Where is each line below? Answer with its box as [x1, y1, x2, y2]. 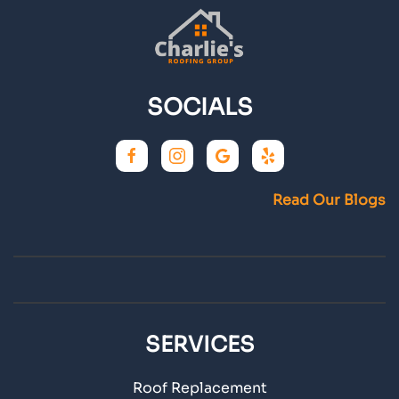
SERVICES [144, 331, 255, 359]
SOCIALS [146, 93, 253, 122]
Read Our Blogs [273, 191, 386, 210]
